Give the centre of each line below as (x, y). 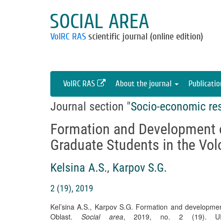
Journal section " (91, 107)
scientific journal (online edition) (145, 37)
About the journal (145, 84)
